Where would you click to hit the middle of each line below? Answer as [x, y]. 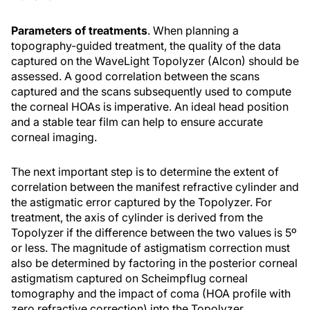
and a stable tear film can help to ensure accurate [137, 122]
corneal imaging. [54, 137]
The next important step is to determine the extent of [145, 172]
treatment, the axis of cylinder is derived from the [137, 217]
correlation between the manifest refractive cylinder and [155, 187]
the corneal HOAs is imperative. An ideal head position [150, 107]
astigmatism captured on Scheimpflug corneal [129, 278]
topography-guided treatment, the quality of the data [146, 46]
